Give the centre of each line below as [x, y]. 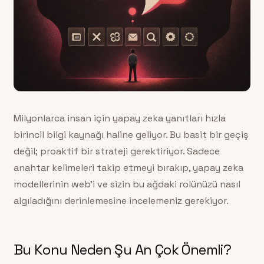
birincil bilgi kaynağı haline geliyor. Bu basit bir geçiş [131, 135]
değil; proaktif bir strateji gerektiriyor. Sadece [116, 151]
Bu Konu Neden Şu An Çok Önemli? [122, 250]
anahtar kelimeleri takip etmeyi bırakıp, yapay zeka [128, 168]
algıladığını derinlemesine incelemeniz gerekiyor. [121, 201]
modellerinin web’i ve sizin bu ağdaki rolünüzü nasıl [127, 184]
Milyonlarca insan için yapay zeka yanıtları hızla [119, 118]
